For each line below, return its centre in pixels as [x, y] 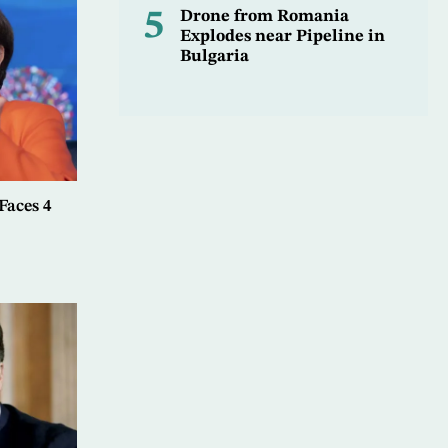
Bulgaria [214, 57]
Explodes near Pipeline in [282, 37]
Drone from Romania [264, 17]
